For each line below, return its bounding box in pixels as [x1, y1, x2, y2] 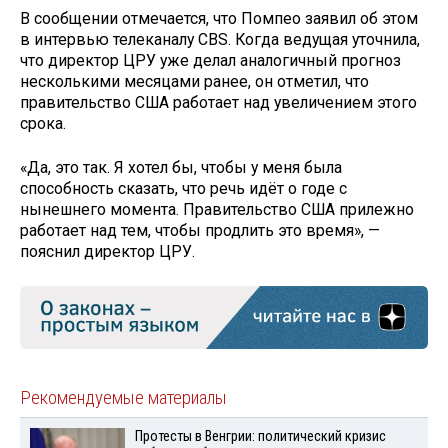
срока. [20, 113, 66, 133]
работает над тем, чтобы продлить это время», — [20, 221, 380, 241]
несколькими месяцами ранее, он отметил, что [20, 71, 369, 91]
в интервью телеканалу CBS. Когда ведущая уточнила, [20, 29, 420, 49]
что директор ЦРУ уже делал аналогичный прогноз [20, 50, 401, 70]
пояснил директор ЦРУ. [20, 242, 195, 262]
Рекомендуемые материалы [20, 386, 227, 409]
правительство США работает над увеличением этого [20, 92, 417, 112]
